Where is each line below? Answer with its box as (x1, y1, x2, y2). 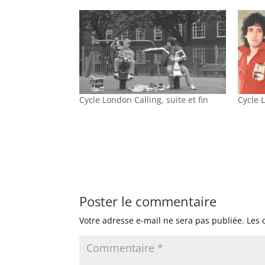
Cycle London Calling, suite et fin (79, 93, 209, 105)
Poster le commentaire (79, 192, 217, 210)
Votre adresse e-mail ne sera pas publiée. (79, 214, 245, 226)
